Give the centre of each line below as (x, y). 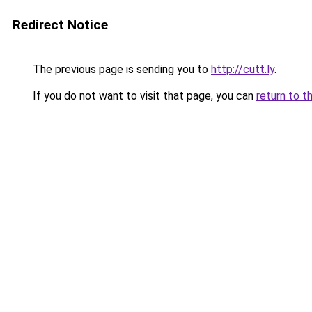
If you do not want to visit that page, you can (143, 96)
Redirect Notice (60, 25)
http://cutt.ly (243, 69)
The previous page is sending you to (120, 69)
